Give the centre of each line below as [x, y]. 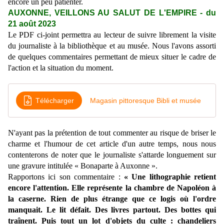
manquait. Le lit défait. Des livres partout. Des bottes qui [112, 210]
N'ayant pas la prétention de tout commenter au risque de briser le [112, 133]
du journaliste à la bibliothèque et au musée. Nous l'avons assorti [112, 46]
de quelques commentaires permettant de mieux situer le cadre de [112, 57]
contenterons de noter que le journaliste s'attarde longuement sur [112, 155]
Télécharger [55, 100]
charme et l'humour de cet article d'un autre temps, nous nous [112, 144]
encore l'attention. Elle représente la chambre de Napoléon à [112, 188]
